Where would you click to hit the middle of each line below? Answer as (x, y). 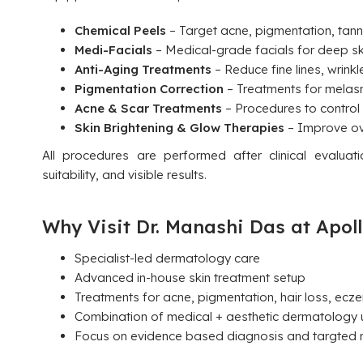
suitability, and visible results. (124, 175)
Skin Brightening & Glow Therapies (179, 128)
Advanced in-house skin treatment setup (190, 278)
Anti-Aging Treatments (143, 69)
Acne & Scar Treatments (148, 108)
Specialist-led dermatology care (167, 258)
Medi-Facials (113, 50)
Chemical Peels (120, 30)
